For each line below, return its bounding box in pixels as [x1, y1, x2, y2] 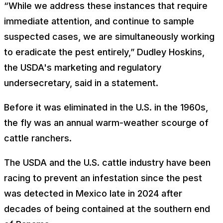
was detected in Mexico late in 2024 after [4, 188, 182, 199]
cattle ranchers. [4, 132, 72, 143]
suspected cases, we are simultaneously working [4, 31, 215, 42]
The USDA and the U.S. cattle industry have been [4, 157, 211, 168]
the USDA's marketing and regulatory [4, 62, 161, 73]
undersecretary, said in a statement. [4, 77, 158, 88]
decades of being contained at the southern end [4, 203, 210, 214]
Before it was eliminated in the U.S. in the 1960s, [4, 102, 208, 112]
